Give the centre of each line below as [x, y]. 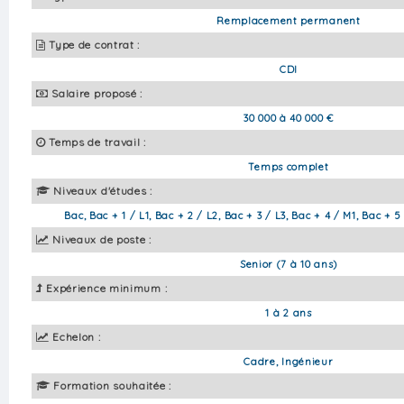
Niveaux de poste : [102, 239]
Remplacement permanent [289, 20]
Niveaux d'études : [103, 190]
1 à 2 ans [289, 312]
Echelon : [77, 336]
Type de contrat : [95, 44]
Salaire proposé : [97, 93]
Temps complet [289, 166]
